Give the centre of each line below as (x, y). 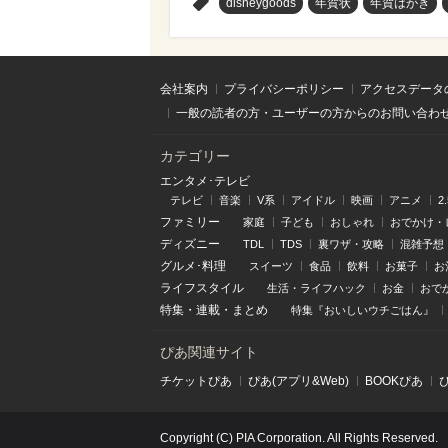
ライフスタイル (202, 287)
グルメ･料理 (193, 265)
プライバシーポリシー (284, 88)
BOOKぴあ (394, 380)
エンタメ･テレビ (205, 180)
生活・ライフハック (316, 287)
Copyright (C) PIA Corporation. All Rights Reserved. (299, 437)
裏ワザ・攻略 (351, 243)
